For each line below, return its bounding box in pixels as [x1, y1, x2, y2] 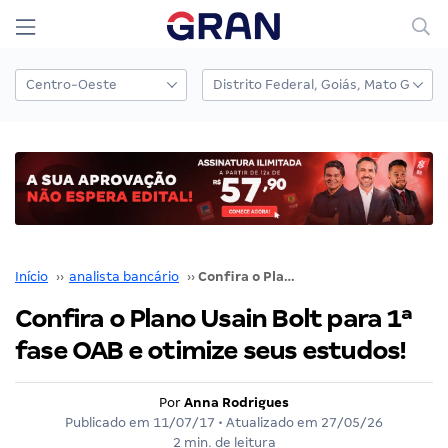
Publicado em [65, 414, 153, 430]
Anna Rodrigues [184, 394, 289, 410]
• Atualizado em [215, 414, 321, 430]
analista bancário [69, 268, 179, 284]
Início [15, 268, 48, 284]
